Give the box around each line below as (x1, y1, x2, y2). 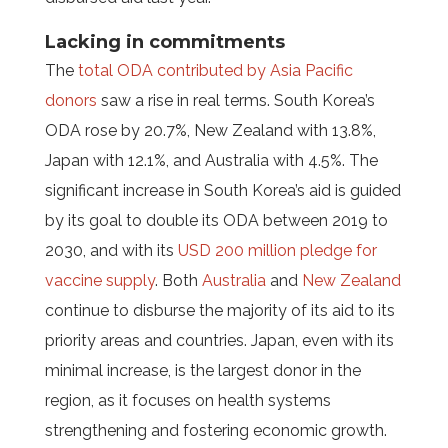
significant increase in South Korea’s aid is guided (44, 181, 401, 200)
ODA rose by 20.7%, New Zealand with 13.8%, (44, 121, 376, 140)
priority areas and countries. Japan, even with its (44, 331, 394, 350)
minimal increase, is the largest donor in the (44, 361, 361, 380)
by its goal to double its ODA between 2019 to (44, 211, 388, 230)
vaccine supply (44, 271, 155, 290)
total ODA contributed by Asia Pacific (77, 61, 353, 80)
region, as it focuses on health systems (44, 391, 331, 410)
